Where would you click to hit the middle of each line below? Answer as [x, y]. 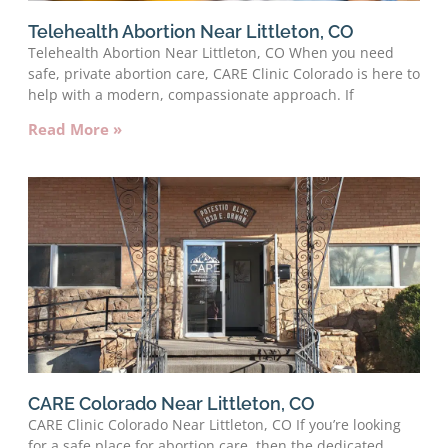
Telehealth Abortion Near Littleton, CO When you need [211, 52]
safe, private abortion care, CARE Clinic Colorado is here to [224, 73]
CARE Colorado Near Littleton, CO [171, 403]
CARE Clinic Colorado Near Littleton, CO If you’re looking [214, 424]
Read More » [75, 128]
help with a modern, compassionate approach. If [191, 94]
